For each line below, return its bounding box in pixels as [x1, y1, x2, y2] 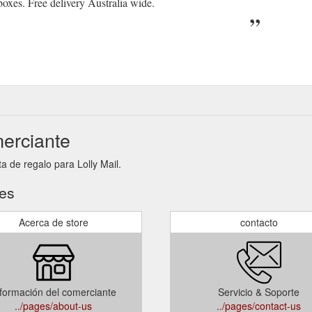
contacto [240, 214, 278, 229]
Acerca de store [18, 214, 88, 229]
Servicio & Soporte [218, 284, 299, 299]
